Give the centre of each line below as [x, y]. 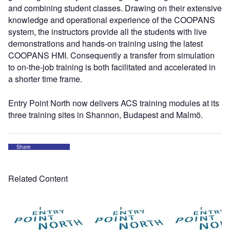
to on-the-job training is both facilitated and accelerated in [112, 67]
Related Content [38, 178]
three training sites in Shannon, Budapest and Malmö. [106, 115]
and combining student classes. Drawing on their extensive [115, 8]
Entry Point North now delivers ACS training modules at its [114, 103]
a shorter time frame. [45, 79]
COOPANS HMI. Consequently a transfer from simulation [111, 55]
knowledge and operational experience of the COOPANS [112, 20]
